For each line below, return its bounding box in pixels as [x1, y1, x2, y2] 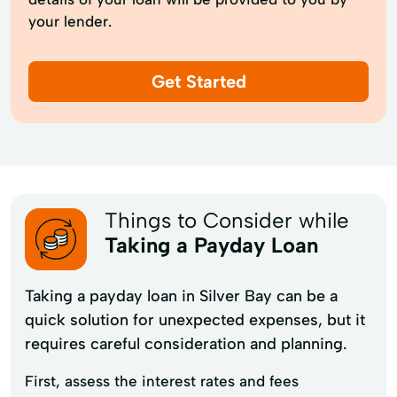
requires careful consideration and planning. [25, 333, 346, 354]
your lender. [28, 12, 112, 30]
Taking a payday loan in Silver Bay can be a [25, 285, 338, 306]
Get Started [151, 70, 246, 92]
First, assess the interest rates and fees [25, 371, 299, 390]
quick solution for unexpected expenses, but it [25, 309, 365, 330]
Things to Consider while [105, 206, 349, 233]
